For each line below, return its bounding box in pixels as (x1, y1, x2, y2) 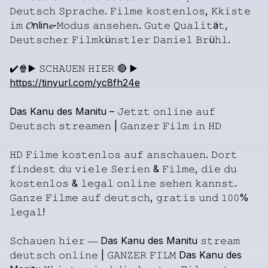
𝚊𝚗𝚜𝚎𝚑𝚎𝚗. (93, 19, 141, 31)
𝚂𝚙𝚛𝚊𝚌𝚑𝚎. (59, 5, 107, 17)
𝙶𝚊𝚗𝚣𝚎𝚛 (120, 120, 160, 132)
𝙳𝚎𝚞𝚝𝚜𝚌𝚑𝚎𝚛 (10, 33, 69, 45)
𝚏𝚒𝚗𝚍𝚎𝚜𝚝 (10, 163, 56, 175)
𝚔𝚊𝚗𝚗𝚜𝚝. (195, 177, 237, 189)
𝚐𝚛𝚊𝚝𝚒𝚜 (156, 191, 196, 203)
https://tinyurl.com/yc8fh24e (10, 77, 140, 89)
